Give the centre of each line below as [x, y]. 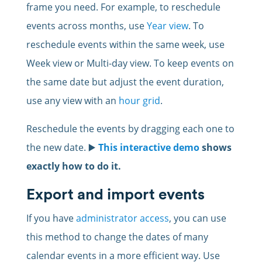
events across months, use [86, 26]
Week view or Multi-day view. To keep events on [130, 63]
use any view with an [72, 101]
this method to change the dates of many [117, 237]
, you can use [197, 218]
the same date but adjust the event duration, [125, 82]
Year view [167, 26]
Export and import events [115, 194]
